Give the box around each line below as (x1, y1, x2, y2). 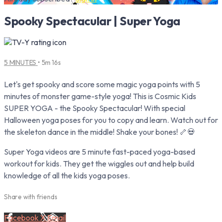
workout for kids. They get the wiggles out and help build (4, 158, 194, 168)
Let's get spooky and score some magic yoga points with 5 (4, 79, 200, 89)
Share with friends (4, 193, 57, 201)
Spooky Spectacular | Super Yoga (4, 13, 180, 28)
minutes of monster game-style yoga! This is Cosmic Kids (4, 91, 196, 101)
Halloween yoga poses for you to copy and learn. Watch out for (4, 114, 218, 125)
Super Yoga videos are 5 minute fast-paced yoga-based (4, 146, 195, 157)
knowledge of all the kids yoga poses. (4, 170, 130, 180)
